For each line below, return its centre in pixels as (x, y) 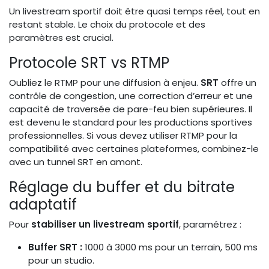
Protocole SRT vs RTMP (89, 63)
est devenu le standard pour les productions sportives (131, 122)
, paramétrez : (210, 225)
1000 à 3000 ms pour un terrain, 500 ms (170, 247)
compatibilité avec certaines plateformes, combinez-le (134, 149)
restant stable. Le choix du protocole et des (107, 25)
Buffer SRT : (55, 247)
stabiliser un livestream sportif (105, 225)
